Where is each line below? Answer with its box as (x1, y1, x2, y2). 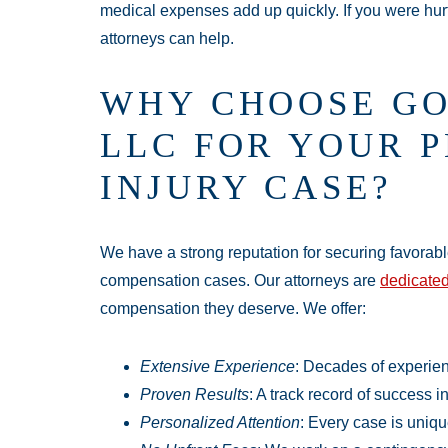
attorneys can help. (100, 30, 234, 48)
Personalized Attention (140, 414, 300, 432)
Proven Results (140, 386, 249, 404)
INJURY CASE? (100, 168, 393, 208)
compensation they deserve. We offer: (100, 300, 366, 318)
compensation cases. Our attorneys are (100, 272, 380, 290)
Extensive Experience (140, 358, 295, 376)
